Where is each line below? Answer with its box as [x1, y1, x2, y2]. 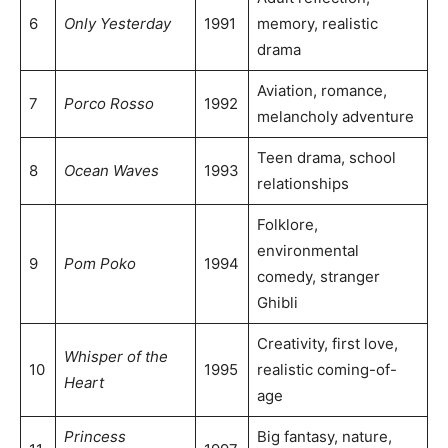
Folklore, [256, 215, 318, 235]
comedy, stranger [256, 267, 380, 287]
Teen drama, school [256, 148, 396, 168]
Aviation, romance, [256, 81, 387, 101]
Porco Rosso [63, 94, 154, 114]
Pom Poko [63, 254, 136, 274]
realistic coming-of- [256, 360, 397, 380]
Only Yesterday [63, 14, 171, 34]
